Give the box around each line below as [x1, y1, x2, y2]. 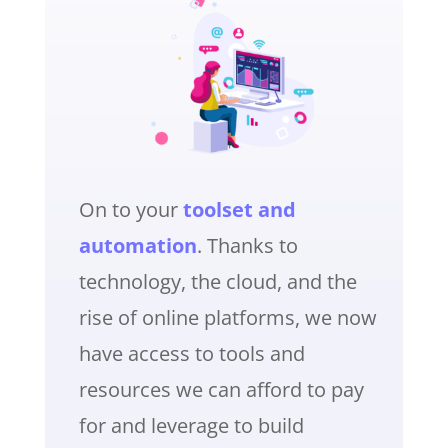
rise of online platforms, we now [78, 303, 377, 331]
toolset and [182, 195, 296, 223]
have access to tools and [78, 339, 305, 367]
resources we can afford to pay [78, 375, 364, 403]
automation [78, 231, 197, 259]
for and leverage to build [78, 411, 304, 439]
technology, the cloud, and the [78, 267, 357, 295]
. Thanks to [196, 231, 298, 259]
